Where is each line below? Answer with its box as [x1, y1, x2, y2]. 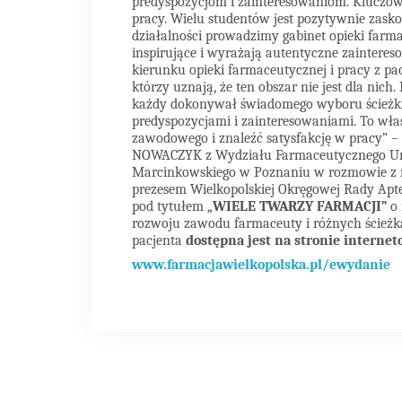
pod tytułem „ [132, 198, 213, 215]
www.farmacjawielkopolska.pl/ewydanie [132, 257, 390, 274]
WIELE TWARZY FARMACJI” [213, 198, 387, 215]
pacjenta [132, 232, 182, 249]
